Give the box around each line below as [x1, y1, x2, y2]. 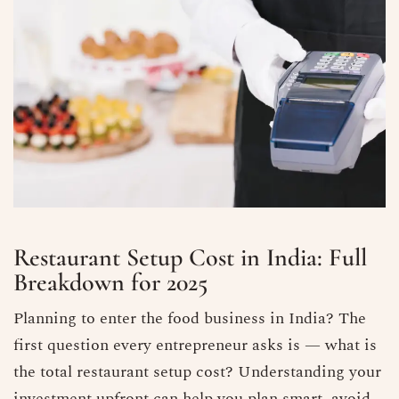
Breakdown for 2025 [13, 267, 208, 298]
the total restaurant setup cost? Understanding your [13, 360, 381, 385]
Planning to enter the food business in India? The [13, 306, 366, 331]
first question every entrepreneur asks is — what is [13, 333, 377, 358]
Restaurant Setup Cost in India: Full [13, 242, 367, 273]
